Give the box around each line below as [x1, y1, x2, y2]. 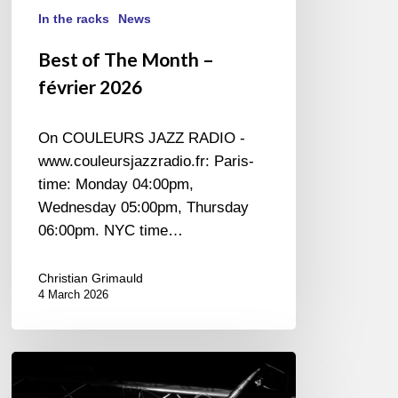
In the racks [38, 11, 110, 26]
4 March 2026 [38, 287, 109, 301]
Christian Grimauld [38, 270, 144, 285]
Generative [11, 353, 84, 370]
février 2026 [38, 75, 143, 98]
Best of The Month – [38, 47, 215, 70]
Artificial [11, 376, 66, 394]
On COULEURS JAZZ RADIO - [38, 129, 246, 147]
